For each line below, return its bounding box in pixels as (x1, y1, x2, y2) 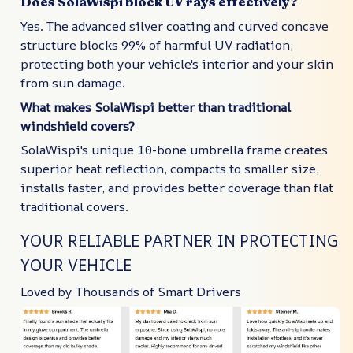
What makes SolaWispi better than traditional (20, 98, 291, 116)
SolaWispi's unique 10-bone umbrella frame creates (20, 141, 328, 159)
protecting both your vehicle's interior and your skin (20, 55, 333, 73)
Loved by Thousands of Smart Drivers (20, 283, 241, 301)
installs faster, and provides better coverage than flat (20, 179, 333, 197)
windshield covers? (20, 117, 135, 135)
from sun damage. (20, 74, 125, 92)
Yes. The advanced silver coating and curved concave (20, 17, 329, 35)
